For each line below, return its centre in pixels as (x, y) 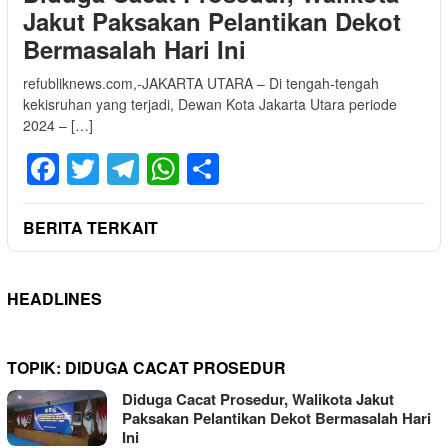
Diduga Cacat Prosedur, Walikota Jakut (258, 399)
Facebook (129, 169)
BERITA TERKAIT (90, 228)
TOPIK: (36, 368)
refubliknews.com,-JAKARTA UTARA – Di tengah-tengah (201, 82)
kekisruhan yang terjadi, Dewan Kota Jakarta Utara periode (210, 103)
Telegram (206, 169)
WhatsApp (253, 169)
